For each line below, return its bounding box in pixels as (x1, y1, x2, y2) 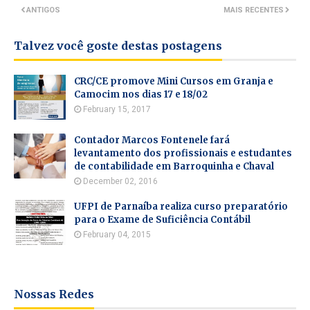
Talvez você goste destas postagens (14, 39, 222, 53)
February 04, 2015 (83, 230, 151, 239)
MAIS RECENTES (224, 6, 284, 15)
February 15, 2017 (83, 104, 151, 114)
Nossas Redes (14, 287, 94, 301)
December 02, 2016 (83, 176, 158, 186)
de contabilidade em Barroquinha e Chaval (74, 161, 274, 172)
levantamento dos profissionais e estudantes (74, 147, 292, 159)
